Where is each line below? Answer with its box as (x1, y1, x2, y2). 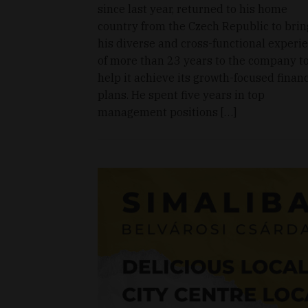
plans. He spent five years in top (98, 88, 265, 102)
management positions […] (98, 105, 236, 120)
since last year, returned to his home (98, 2, 287, 16)
